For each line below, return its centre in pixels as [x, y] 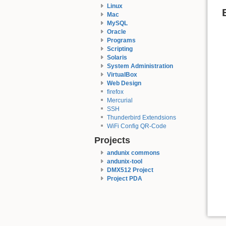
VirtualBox [122, 74]
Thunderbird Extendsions [141, 117]
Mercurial [120, 100]
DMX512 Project [130, 170]
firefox [115, 92]
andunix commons [133, 153]
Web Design [124, 83]
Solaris [117, 57]
